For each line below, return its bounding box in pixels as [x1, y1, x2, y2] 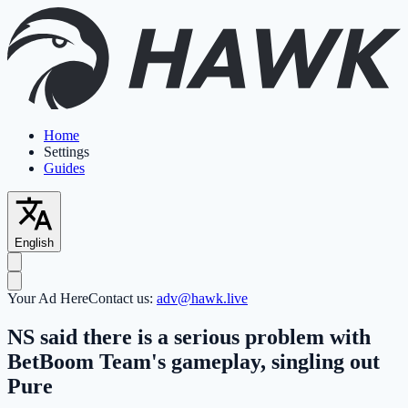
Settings [44, 143, 89, 159]
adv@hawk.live [157, 290, 248, 306]
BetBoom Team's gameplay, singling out [7, 349, 380, 373]
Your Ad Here [7, 290, 88, 306]
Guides [44, 159, 85, 176]
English [15, 235, 54, 250]
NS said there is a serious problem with [7, 324, 371, 349]
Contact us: [88, 290, 157, 306]
